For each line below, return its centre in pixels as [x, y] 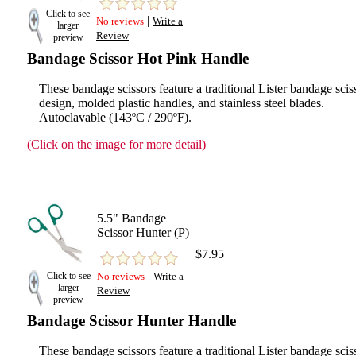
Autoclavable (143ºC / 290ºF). [115, 117]
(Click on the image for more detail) [116, 144]
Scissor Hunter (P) [143, 232]
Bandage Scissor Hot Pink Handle [138, 58]
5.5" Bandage [132, 218]
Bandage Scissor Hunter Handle [132, 321]
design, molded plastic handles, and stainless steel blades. [182, 103]
